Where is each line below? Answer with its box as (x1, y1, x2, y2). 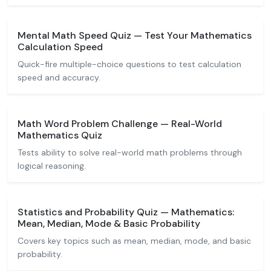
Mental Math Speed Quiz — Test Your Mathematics (18, 29, 252, 42)
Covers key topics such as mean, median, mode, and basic (18, 235, 251, 246)
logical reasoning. (18, 160, 86, 171)
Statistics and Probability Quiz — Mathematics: (18, 206, 234, 218)
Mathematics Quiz (18, 129, 102, 142)
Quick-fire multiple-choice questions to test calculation (18, 59, 241, 70)
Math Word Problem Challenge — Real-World (18, 117, 222, 130)
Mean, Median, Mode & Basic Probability (18, 217, 200, 230)
